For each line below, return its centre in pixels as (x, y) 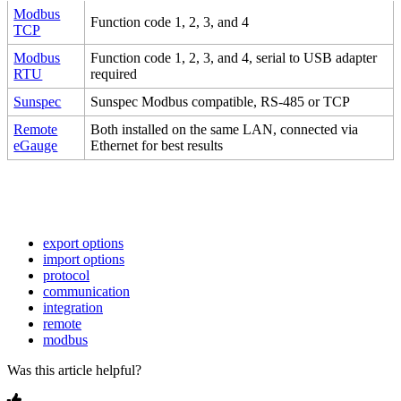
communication (86, 292)
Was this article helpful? (74, 371)
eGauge (36, 146)
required (114, 74)
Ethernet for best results (157, 146)
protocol (66, 276)
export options (83, 243)
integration (73, 308)
